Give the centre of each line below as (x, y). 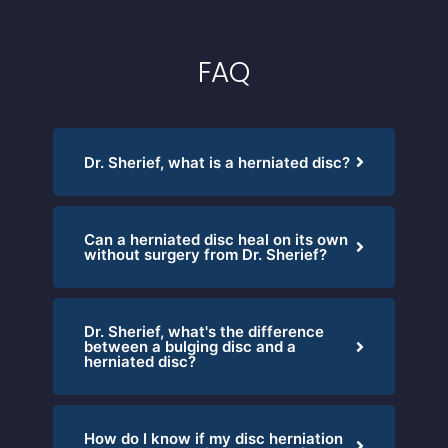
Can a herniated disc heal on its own (215, 240)
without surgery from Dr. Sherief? (205, 255)
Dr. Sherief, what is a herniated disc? (216, 162)
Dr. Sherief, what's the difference (203, 332)
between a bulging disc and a (189, 347)
